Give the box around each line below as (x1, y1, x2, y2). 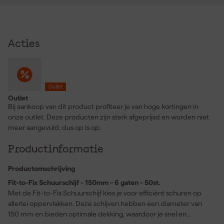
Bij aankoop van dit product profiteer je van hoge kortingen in (8, 102, 198, 111)
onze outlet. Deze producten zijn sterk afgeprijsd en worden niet (8, 113, 209, 121)
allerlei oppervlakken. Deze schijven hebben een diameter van (8, 199, 202, 208)
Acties (8, 38, 40, 49)
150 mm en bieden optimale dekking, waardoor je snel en (8, 210, 186, 218)
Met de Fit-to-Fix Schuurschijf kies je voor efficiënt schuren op (8, 189, 201, 197)
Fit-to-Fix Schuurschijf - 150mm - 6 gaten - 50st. (8, 178, 160, 187)
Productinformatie (8, 144, 104, 155)
